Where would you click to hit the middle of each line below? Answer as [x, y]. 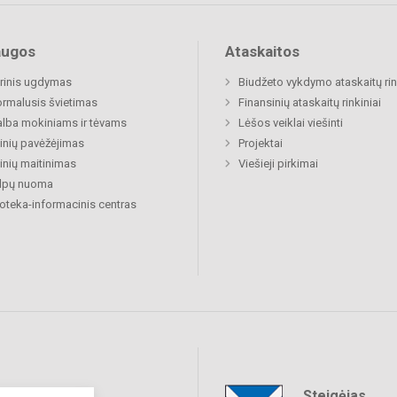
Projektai [261, 143]
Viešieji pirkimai [278, 163]
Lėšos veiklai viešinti [291, 122]
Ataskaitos [262, 51]
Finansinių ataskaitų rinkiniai [310, 102]
